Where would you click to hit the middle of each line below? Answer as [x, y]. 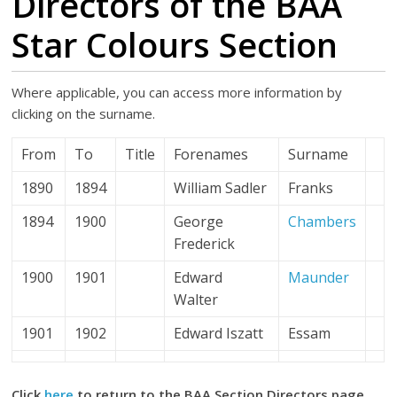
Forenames [211, 154]
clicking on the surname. [84, 113]
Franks [311, 188]
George [199, 222]
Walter [196, 300]
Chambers [323, 222]
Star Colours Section [175, 44]
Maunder [319, 277]
